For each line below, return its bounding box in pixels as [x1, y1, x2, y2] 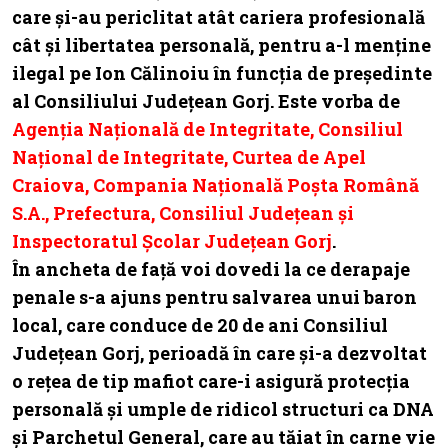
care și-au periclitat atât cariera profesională [12, 4, 425, 29]
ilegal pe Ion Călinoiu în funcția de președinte [12, 60, 432, 85]
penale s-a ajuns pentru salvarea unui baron [12, 284, 417, 309]
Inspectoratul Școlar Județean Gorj [12, 228, 332, 253]
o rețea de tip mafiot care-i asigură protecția [12, 368, 410, 393]
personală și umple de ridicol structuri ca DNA [12, 396, 434, 421]
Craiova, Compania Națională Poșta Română [12, 172, 419, 197]
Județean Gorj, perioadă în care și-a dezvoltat [12, 340, 427, 365]
